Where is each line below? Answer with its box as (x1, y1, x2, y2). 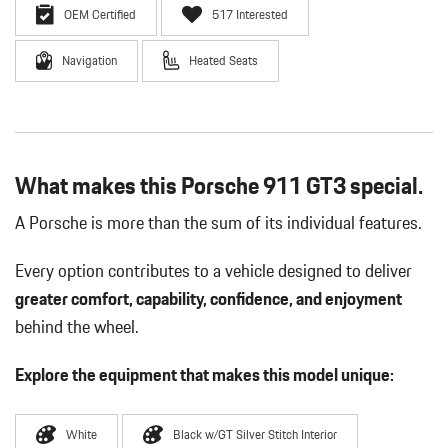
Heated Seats (189, 50, 258, 71)
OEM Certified (64, 4, 136, 25)
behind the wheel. (15, 312, 139, 341)
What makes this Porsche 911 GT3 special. (15, 166, 423, 205)
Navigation (62, 50, 117, 71)
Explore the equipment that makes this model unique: (15, 360, 394, 389)
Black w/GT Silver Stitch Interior (173, 424, 337, 445)
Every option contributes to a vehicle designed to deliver (15, 256, 412, 285)
